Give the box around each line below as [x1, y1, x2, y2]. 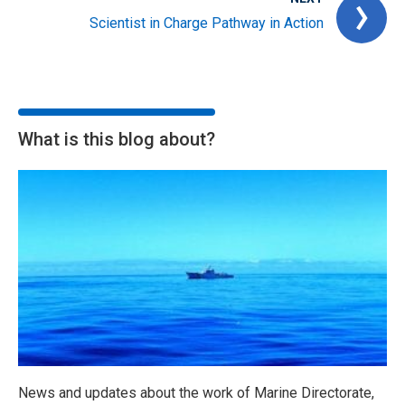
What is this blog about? [18, 128, 215, 151]
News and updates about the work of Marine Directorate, [18, 384, 374, 402]
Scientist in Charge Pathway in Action [89, 14, 324, 33]
